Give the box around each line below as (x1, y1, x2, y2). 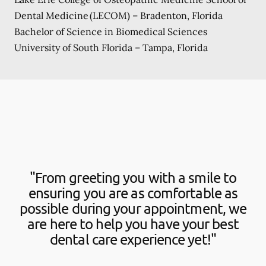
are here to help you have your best (27, 214, 239, 232)
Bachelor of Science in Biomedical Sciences (14, 25, 207, 37)
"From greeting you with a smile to (29, 168, 237, 186)
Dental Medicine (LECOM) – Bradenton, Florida (14, 9, 223, 21)
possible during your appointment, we (19, 199, 247, 217)
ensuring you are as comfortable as (28, 183, 238, 201)
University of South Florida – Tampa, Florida (14, 41, 208, 53)
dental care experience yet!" (50, 230, 216, 248)
